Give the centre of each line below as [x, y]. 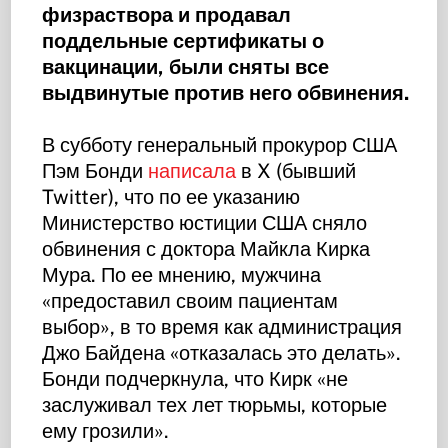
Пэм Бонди [95, 170]
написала [192, 170]
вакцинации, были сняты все [186, 66]
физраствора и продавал [167, 14]
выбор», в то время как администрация [222, 326]
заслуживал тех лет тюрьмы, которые [215, 404]
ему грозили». [106, 430]
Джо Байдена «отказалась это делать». [222, 352]
